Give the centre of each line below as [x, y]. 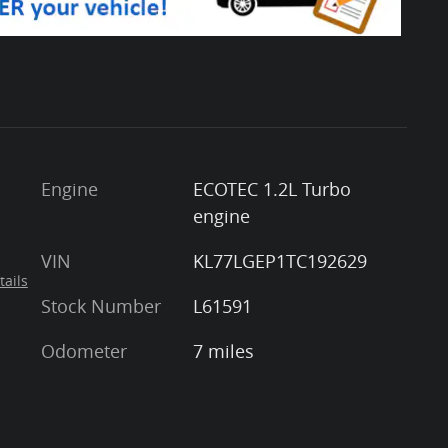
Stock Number [101, 306]
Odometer [84, 351]
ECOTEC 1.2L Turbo [271, 189]
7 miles [223, 351]
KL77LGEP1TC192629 [279, 261]
